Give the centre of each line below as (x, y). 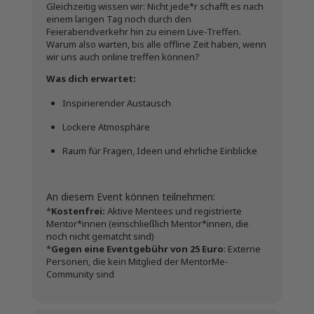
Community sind (80, 274)
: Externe (242, 249)
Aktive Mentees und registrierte (173, 211)
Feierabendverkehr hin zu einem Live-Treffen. (143, 32)
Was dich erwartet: (91, 78)
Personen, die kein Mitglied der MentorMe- (137, 261)
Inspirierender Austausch (116, 103)
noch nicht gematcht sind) (100, 236)
